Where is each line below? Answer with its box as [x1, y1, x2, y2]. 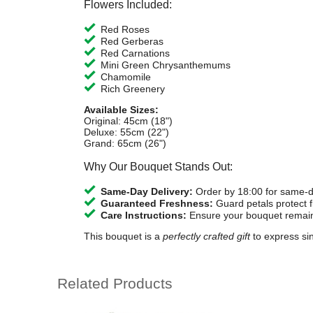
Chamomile [100, 71, 151, 82]
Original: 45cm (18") [83, 115, 173, 126]
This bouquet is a [83, 230, 163, 242]
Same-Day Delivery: [100, 185, 193, 197]
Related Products [57, 275, 173, 292]
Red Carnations [100, 47, 170, 59]
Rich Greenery [100, 82, 165, 94]
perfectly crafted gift [162, 230, 250, 242]
